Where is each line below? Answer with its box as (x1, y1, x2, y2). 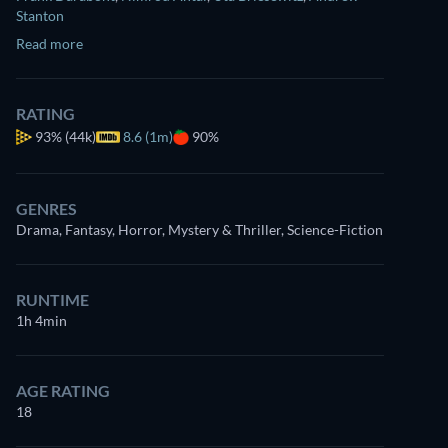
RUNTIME (16, 290, 89, 309)
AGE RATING (16, 381, 110, 400)
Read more (16, 35, 83, 52)
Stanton (16, 7, 64, 24)
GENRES (16, 199, 77, 218)
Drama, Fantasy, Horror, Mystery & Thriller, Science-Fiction (16, 221, 383, 238)
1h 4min (16, 312, 67, 329)
